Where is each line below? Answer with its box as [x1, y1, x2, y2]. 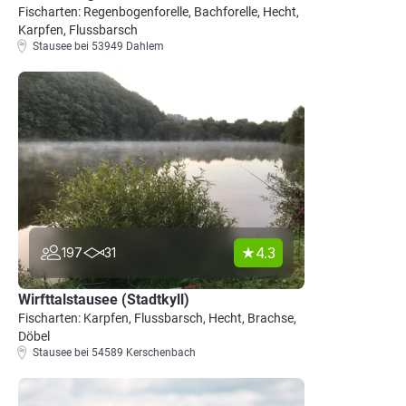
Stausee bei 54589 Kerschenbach [33, 346, 196, 359]
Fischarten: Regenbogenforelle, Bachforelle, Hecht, [18, 5, 299, 19]
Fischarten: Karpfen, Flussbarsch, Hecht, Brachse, [18, 311, 296, 325]
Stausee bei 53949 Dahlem [33, 40, 164, 53]
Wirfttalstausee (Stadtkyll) [18, 291, 189, 308]
